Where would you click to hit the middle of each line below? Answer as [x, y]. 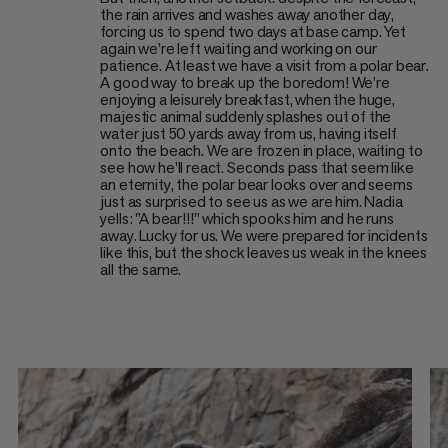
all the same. [141, 269]
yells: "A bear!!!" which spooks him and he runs [247, 218]
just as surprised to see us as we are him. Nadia [251, 201]
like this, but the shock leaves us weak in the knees [264, 252]
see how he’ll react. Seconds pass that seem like [257, 167]
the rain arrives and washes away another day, [247, 14]
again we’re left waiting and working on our [238, 48]
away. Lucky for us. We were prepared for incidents [264, 235]
